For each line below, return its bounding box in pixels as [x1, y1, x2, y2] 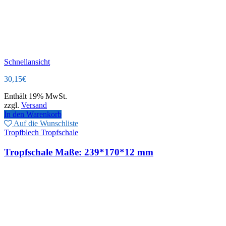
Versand [21, 101, 47, 110]
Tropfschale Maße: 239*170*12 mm [4, 147, 153, 158]
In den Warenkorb [4, 110, 62, 119]
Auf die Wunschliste [14, 119, 78, 128]
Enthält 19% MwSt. [4, 92, 67, 101]
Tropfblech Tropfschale [4, 128, 78, 137]
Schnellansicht [4, 58, 50, 67]
